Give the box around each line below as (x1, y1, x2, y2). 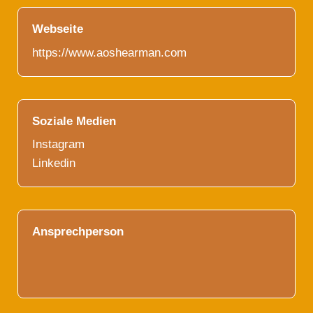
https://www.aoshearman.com (32, 45, 187, 59)
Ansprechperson (32, 225, 124, 238)
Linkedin (32, 156, 75, 170)
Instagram (32, 138, 85, 151)
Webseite (32, 22, 83, 36)
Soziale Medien (32, 114, 116, 128)
